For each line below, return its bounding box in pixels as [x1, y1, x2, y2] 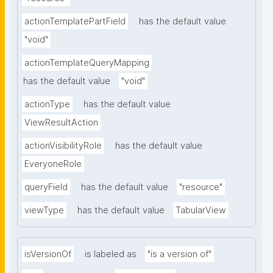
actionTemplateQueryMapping [24, 57, 149, 69]
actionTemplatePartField [24, 16, 126, 27]
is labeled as [85, 249, 136, 260]
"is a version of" [147, 249, 211, 260]
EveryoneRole [24, 158, 82, 170]
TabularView [175, 205, 226, 216]
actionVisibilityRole [24, 140, 102, 152]
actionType [24, 99, 70, 110]
